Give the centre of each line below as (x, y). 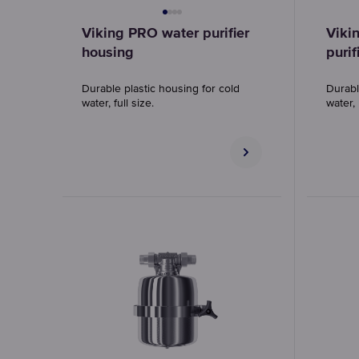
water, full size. (118, 103)
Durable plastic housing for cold (161, 89)
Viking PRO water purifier (165, 34)
